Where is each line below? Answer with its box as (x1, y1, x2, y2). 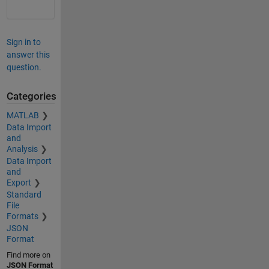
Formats (6, 211, 38, 222)
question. (6, 62, 41, 72)
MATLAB (6, 110, 39, 121)
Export (6, 178, 31, 188)
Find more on (6, 250, 50, 260)
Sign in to (6, 37, 41, 47)
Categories (6, 90, 56, 102)
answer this (6, 49, 50, 59)
